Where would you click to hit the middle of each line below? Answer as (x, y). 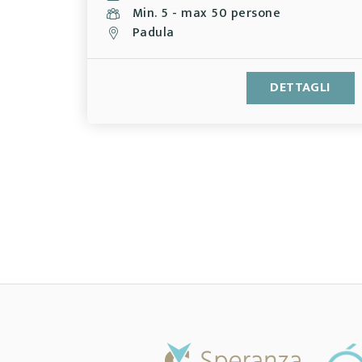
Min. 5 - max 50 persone (206, 13)
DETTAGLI (300, 88)
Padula (153, 33)
